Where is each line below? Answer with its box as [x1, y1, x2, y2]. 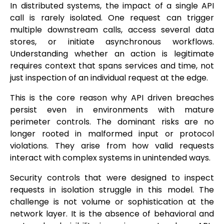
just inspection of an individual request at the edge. [10, 72, 208, 84]
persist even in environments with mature [10, 104, 214, 116]
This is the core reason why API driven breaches [10, 92, 214, 104]
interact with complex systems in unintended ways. [10, 152, 210, 164]
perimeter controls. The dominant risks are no [10, 116, 214, 128]
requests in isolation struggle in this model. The [10, 184, 214, 196]
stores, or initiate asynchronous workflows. [10, 36, 214, 48]
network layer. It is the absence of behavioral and [10, 208, 214, 220]
